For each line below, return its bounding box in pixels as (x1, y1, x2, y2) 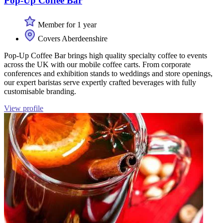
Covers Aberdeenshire (36, 34, 108, 43)
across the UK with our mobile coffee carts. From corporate (4, 60, 191, 69)
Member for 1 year (36, 20, 97, 29)
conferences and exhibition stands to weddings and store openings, (4, 69, 213, 78)
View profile (4, 104, 43, 112)
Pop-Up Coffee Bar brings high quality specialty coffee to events (4, 51, 207, 60)
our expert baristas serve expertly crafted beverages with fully (4, 78, 196, 87)
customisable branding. (4, 87, 76, 96)
